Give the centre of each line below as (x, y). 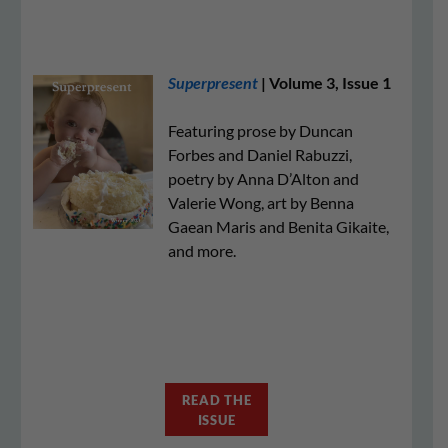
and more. (202, 250)
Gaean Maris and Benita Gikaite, (278, 226)
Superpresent (213, 82)
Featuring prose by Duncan (260, 130)
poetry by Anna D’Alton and (263, 178)
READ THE (216, 399)
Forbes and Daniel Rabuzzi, (260, 154)
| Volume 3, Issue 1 (324, 82)
